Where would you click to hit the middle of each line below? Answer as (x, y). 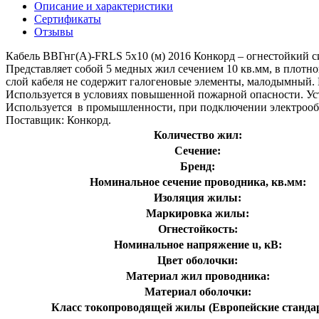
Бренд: (198, 166)
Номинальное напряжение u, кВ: (198, 244)
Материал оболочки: (198, 291)
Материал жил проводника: (198, 276)
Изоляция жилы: (198, 197)
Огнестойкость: (198, 229)
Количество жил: (198, 135)
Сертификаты (68, 19)
